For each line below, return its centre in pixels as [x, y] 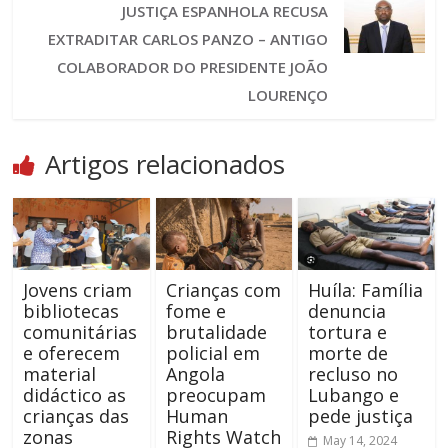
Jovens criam [78, 290]
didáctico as [75, 395]
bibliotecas [71, 311]
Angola [195, 374]
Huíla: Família [365, 290]
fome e [195, 311]
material [60, 374]
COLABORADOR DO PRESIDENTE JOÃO [193, 67]
